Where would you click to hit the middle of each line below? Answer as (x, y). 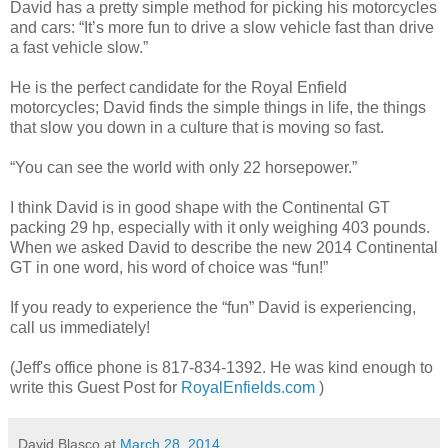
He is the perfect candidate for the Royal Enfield (178, 87)
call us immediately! (80, 327)
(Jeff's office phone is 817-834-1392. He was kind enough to (221, 367)
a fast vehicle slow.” (79, 47)
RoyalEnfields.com (248, 387)
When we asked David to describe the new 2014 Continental (224, 247)
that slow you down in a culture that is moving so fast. (197, 127)
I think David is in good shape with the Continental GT (200, 207)
